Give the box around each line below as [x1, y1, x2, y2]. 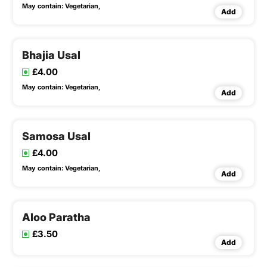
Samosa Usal [22, 130, 91, 143]
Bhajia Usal [22, 49, 80, 62]
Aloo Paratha [22, 211, 91, 224]
